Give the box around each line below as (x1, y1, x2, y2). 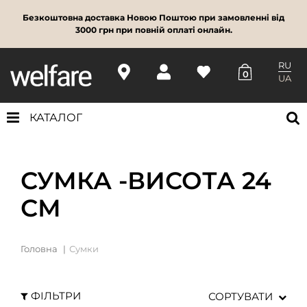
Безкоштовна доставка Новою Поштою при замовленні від (23, 13, 284, 23)
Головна (21, 243, 58, 254)
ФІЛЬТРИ (31, 288, 81, 302)
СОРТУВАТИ (208, 289, 273, 303)
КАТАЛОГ (29, 110, 82, 124)
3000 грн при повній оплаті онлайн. (75, 25, 232, 35)
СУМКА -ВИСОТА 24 (21, 165, 271, 195)
